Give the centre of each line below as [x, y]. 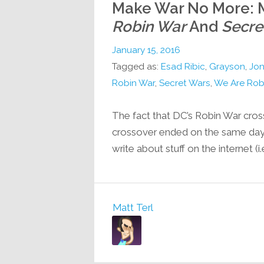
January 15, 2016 [146, 50]
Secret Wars [184, 83]
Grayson [227, 66]
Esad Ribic [183, 66]
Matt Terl [133, 207]
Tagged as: [136, 66]
